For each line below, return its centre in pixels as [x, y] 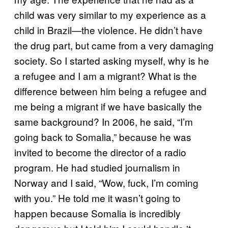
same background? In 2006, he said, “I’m [104, 121]
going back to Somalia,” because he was [103, 136]
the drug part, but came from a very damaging [114, 45]
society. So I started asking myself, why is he [112, 60]
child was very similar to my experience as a [110, 14]
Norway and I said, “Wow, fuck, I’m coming [106, 182]
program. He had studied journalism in [97, 167]
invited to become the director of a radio [100, 152]
